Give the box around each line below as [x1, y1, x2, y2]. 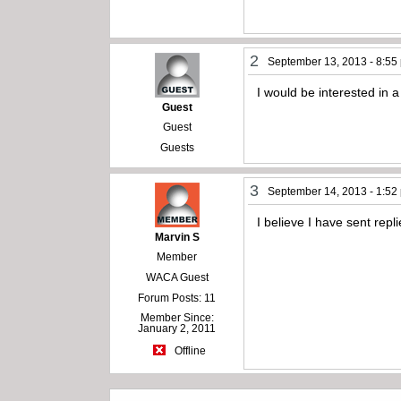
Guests [159, 141, 194, 154]
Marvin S [154, 230, 200, 243]
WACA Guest [145, 270, 209, 284]
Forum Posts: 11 [138, 291, 217, 304]
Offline [171, 344, 206, 357]
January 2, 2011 [138, 321, 217, 335]
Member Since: [140, 311, 214, 324]
